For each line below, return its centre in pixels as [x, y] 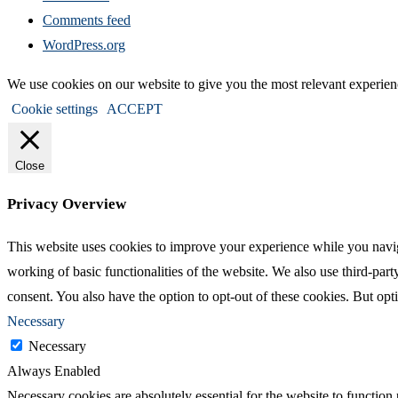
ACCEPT [135, 108]
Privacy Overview [67, 204]
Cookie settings [55, 108]
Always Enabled [54, 370]
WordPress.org [84, 44]
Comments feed [87, 20]
